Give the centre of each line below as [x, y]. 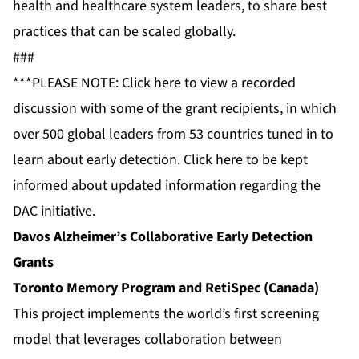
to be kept [275, 160]
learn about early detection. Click [114, 160]
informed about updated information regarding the [167, 186]
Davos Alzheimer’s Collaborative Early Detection [163, 237]
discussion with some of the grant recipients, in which [175, 109]
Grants [33, 263]
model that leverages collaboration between [147, 340]
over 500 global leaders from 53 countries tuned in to [173, 135]
